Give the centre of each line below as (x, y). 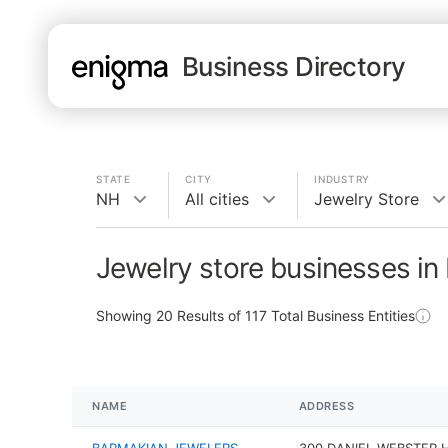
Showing (126, 315)
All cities (217, 199)
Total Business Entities (341, 315)
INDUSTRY (342, 179)
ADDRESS (326, 406)
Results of (209, 315)
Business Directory (294, 66)
